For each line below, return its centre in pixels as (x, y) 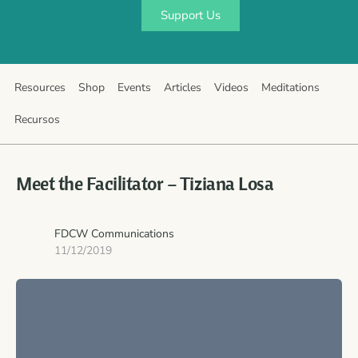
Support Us (191, 15)
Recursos (37, 119)
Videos (231, 88)
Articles (183, 88)
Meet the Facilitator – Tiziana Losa (145, 183)
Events (134, 88)
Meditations (290, 88)
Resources (40, 88)
